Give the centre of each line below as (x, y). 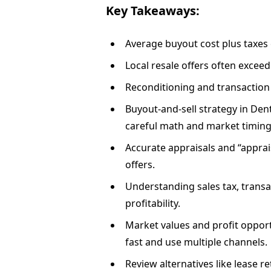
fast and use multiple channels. (197, 242)
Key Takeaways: (153, 10)
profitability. (153, 203)
